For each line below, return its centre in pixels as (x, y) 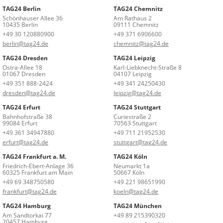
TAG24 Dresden (25, 58)
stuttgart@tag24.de (140, 142)
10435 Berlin (20, 24)
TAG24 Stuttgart (137, 107)
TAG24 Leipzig (134, 58)
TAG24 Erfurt (21, 107)
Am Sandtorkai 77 (27, 215)
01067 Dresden (24, 74)
